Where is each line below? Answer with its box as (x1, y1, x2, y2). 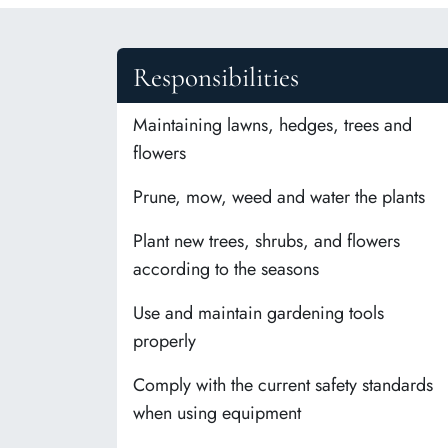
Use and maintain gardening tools (133, 300, 384, 327)
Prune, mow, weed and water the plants (133, 184, 425, 211)
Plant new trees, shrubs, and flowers (133, 228, 400, 255)
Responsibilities (133, 61, 299, 95)
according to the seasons (133, 256, 319, 283)
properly (133, 328, 196, 355)
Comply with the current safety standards (133, 372, 433, 399)
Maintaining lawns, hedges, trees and (133, 112, 412, 139)
